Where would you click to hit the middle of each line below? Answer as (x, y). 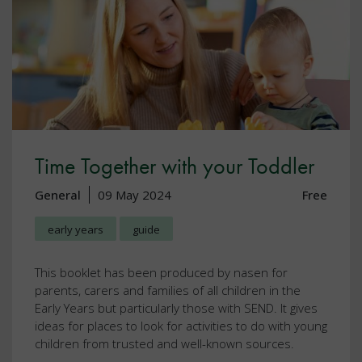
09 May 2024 (135, 195)
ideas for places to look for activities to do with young (181, 326)
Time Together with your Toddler (175, 166)
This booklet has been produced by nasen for (161, 273)
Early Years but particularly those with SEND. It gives (176, 308)
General (58, 195)
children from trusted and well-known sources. (164, 344)
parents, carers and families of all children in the (168, 290)
